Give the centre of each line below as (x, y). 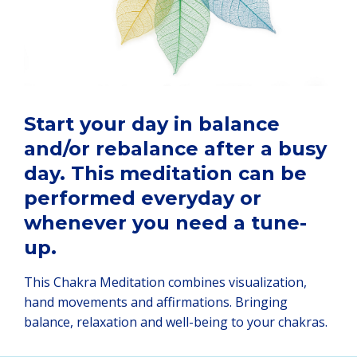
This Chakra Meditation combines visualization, (165, 282)
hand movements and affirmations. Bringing (156, 302)
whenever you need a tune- (165, 222)
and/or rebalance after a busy (175, 148)
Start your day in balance (152, 124)
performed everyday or (143, 198)
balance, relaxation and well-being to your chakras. (176, 322)
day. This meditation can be (165, 173)
